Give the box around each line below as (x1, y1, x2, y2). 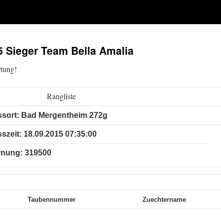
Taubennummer (28, 196, 75, 203)
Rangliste (47, 91, 76, 101)
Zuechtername (143, 196, 186, 203)
